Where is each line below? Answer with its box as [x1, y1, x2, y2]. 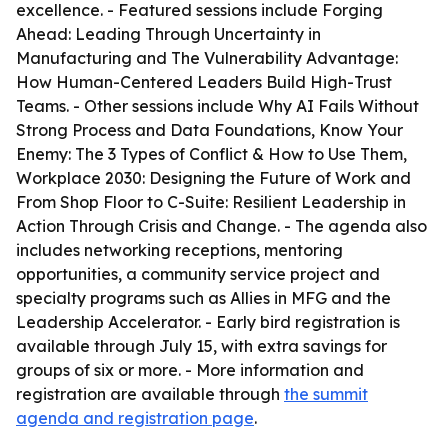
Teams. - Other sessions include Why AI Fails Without [16, 96, 419, 116]
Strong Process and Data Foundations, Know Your [16, 120, 403, 140]
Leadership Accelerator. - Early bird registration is [16, 312, 400, 332]
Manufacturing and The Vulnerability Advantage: [16, 48, 398, 68]
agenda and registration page [16, 408, 254, 428]
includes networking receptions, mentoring [16, 240, 343, 260]
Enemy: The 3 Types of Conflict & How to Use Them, [16, 144, 407, 164]
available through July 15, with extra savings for [16, 336, 387, 356]
